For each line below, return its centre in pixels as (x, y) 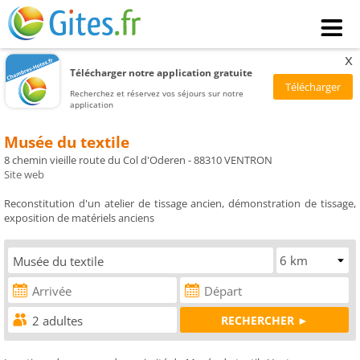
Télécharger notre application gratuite (162, 72)
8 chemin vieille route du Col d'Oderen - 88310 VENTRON (138, 160)
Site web (24, 175)
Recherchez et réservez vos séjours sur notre (157, 93)
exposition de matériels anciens (79, 218)
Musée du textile (67, 143)
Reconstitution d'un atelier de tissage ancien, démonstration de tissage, (180, 204)
